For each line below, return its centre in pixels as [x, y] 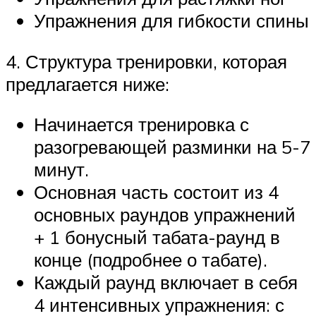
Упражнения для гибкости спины [171, 20]
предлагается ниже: [87, 84]
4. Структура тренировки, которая [146, 61]
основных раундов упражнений [165, 215]
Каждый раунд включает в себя [166, 282]
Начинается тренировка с [141, 124]
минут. [61, 170]
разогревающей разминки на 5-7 [172, 147]
